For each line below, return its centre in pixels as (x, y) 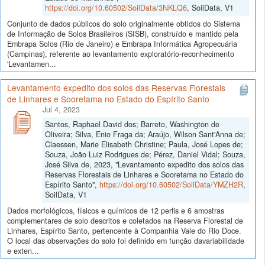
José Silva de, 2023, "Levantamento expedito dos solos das (144, 164)
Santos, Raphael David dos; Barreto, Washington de (132, 124)
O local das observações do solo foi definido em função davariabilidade (126, 241)
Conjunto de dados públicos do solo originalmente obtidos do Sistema (124, 24)
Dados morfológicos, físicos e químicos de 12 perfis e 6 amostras (116, 211)
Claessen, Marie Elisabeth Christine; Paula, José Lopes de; (144, 144)
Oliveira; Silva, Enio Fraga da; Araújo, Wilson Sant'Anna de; (145, 134)
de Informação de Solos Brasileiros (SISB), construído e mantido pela (123, 34)
